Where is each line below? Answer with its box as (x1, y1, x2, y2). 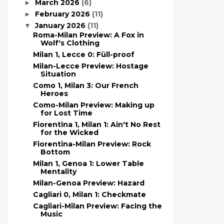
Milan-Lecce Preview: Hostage (32, 61, 148, 70)
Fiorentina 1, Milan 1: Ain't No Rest (32, 120, 160, 129)
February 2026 (34, 9, 92, 18)
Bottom (40, 147, 70, 156)
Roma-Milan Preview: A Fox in (32, 30, 144, 39)
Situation (40, 69, 76, 78)
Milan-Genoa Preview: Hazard (32, 178, 144, 187)
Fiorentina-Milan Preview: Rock (32, 139, 151, 148)
